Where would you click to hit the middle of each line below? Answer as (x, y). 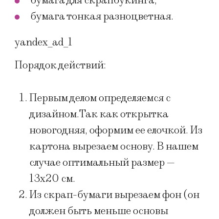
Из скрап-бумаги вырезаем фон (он (114, 195)
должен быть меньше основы (99, 211)
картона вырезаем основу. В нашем (114, 147)
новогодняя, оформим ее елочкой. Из (116, 131)
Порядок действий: (60, 65)
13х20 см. (52, 179)
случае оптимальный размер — (102, 163)
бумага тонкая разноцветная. (102, 16)
